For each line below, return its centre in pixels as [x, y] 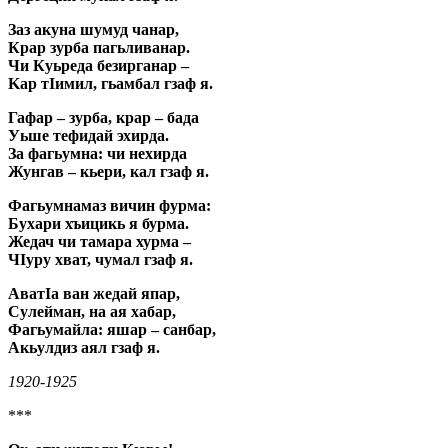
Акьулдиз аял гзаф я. [84, 347]
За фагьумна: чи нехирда [97, 153]
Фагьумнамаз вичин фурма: [109, 205]
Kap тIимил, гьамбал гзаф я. [110, 83]
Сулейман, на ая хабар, [92, 311]
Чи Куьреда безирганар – [98, 65]
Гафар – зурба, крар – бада [103, 117]
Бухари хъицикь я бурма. [98, 223]
